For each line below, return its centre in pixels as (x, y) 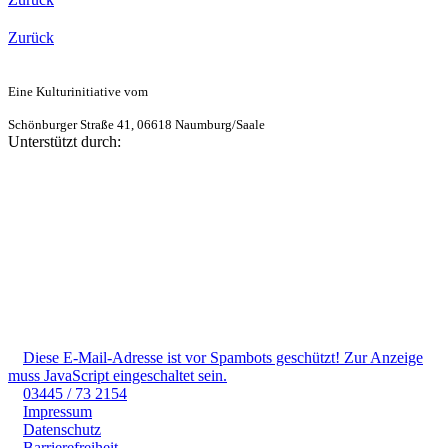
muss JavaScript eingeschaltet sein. (117, 376)
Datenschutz (62, 430)
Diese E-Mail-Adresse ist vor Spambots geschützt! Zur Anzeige (223, 358)
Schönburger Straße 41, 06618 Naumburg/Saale (136, 125)
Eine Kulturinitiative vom (78, 92)
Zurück (31, 38)
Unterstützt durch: (64, 142)
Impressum (57, 412)
